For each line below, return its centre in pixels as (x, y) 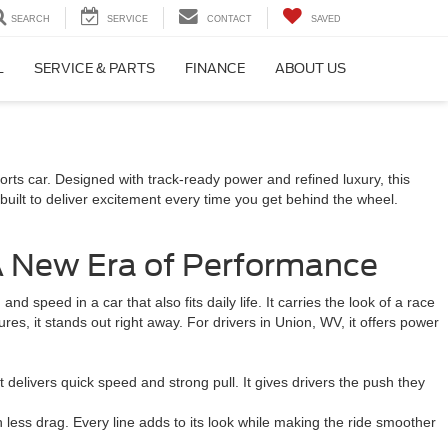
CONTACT (229, 19)
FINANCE (215, 69)
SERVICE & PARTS (94, 69)
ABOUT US (310, 69)
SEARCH (30, 19)
